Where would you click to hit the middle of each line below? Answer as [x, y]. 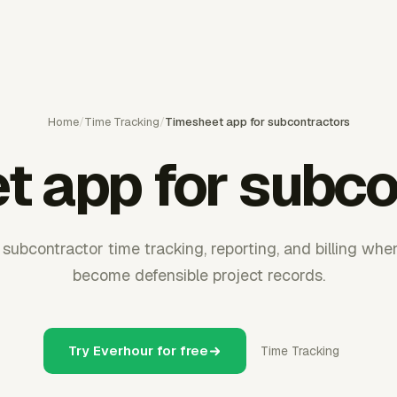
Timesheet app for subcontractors [257, 122]
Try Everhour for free [138, 350]
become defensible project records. [198, 275]
